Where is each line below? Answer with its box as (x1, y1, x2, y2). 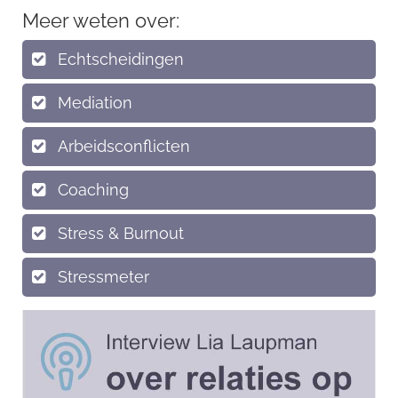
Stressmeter (58, 267, 149, 286)
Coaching (58, 180, 129, 199)
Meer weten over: (22, 9, 179, 32)
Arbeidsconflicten (58, 137, 190, 155)
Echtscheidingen (58, 50, 184, 68)
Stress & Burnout (58, 224, 184, 243)
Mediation (58, 93, 132, 112)
